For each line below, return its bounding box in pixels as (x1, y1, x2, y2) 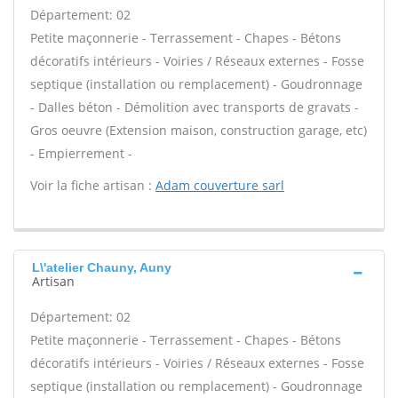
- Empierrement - (30, 145, 132, 162)
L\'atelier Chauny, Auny (32, 260, 171, 275)
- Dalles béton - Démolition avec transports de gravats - (30, 99, 359, 115)
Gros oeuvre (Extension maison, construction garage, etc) (30, 122, 367, 139)
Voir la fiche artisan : (30, 177, 155, 194)
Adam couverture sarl (155, 177, 284, 194)
